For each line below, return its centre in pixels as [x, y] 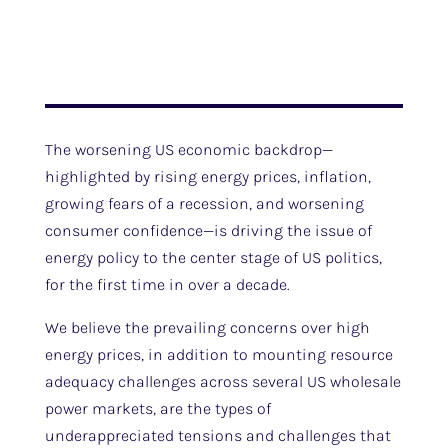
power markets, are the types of [157, 408]
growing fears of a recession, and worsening [204, 203]
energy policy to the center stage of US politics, [213, 257]
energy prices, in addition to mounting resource [218, 354]
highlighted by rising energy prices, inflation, [207, 176]
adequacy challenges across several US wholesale [222, 381]
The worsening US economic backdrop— [188, 149]
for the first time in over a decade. [167, 284]
